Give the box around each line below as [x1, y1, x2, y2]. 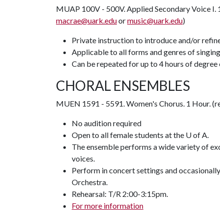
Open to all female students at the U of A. [72, 130, 209, 139]
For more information [72, 201, 143, 210]
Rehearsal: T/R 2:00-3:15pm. [72, 189, 168, 198]
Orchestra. [72, 177, 108, 187]
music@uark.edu [127, 16, 183, 25]
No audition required [72, 118, 141, 128]
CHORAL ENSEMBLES [56, 77, 190, 94]
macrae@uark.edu [56, 16, 117, 25]
